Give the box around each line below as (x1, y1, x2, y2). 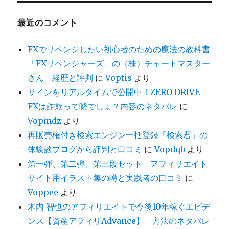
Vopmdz (28, 116, 62, 126)
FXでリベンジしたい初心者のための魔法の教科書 (28, 44, 211, 55)
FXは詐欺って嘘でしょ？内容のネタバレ (28, 101, 178, 112)
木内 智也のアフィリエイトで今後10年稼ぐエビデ (28, 201, 211, 212)
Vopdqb (154, 144, 186, 155)
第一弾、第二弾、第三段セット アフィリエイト (28, 158, 208, 169)
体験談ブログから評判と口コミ (28, 144, 143, 155)
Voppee (28, 187, 59, 198)
